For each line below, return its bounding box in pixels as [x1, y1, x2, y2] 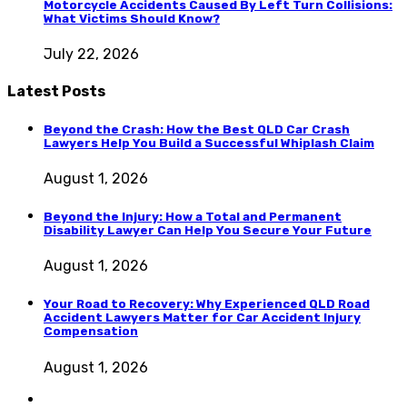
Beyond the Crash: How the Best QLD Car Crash [44, 122, 350, 136]
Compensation [44, 324, 138, 339]
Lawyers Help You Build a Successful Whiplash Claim [44, 135, 374, 150]
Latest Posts [7, 82, 105, 100]
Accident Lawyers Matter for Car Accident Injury [44, 311, 361, 325]
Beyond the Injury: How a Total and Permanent [44, 210, 342, 224]
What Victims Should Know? [44, 12, 220, 26]
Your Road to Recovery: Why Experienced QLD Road [44, 297, 370, 312]
